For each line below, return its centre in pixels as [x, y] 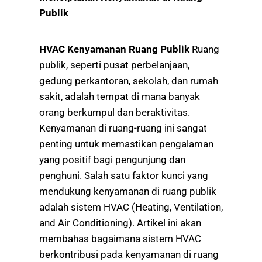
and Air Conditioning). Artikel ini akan [120, 223]
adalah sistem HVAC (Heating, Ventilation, [131, 207]
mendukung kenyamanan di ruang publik [128, 192]
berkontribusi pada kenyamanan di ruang [129, 255]
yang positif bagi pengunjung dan [112, 160]
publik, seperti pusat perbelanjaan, [114, 65]
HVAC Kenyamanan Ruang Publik [116, 49]
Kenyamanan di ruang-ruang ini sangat [123, 128]
